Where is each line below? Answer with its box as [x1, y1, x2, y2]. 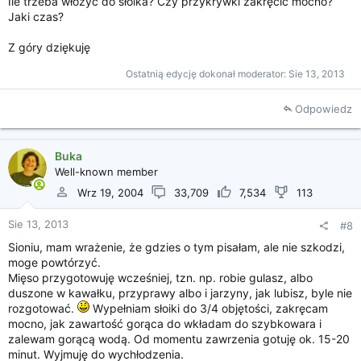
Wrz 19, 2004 [77, 185, 143, 199]
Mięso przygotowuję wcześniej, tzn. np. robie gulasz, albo [8, 271, 313, 284]
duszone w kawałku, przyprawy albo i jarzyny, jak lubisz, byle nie [8, 286, 352, 300]
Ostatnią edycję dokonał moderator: [126, 68, 288, 80]
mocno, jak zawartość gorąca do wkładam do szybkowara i [8, 317, 322, 330]
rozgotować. [8, 301, 77, 315]
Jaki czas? [8, 10, 64, 23]
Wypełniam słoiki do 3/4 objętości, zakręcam [89, 301, 328, 315]
